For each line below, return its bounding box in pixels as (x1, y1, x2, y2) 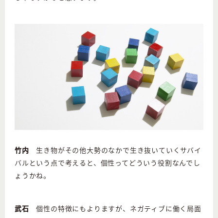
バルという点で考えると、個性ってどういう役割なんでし (15, 158, 200, 168)
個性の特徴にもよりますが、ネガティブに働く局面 (29, 203, 201, 214)
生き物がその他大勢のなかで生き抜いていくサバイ (29, 145, 201, 155)
